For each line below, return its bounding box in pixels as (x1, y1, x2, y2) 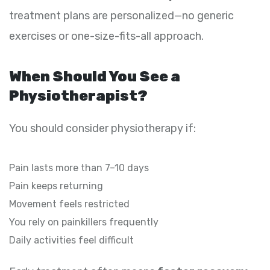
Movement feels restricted (9, 198, 130, 210)
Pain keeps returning (9, 180, 103, 192)
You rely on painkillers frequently (9, 216, 159, 228)
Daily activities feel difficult (9, 234, 134, 246)
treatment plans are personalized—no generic (9, 9, 234, 23)
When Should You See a (9, 68, 180, 86)
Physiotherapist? (9, 87, 148, 105)
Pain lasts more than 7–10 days (9, 162, 149, 174)
